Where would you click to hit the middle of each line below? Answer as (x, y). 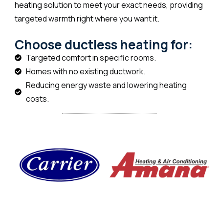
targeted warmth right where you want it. (87, 18)
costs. (37, 99)
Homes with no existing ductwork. (85, 71)
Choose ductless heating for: (104, 44)
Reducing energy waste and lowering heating (106, 85)
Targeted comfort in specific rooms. (91, 57)
